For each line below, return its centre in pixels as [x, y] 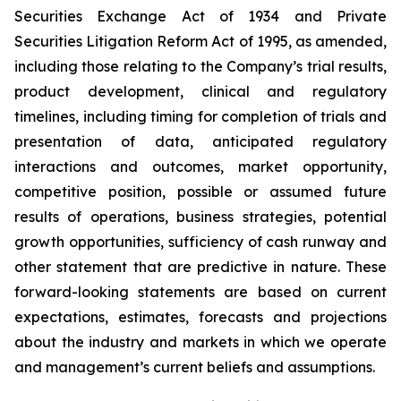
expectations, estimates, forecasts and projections [200, 317]
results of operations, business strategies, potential [200, 217]
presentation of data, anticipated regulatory [200, 142]
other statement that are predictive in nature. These [200, 267]
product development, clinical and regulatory [200, 92]
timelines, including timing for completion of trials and [200, 117]
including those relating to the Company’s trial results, [200, 67]
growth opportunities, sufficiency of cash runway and [200, 242]
